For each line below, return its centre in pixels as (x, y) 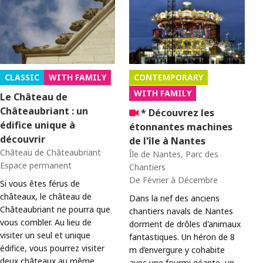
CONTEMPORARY (169, 77)
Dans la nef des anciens (175, 198)
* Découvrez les (177, 112)
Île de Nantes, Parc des (174, 154)
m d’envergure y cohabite (177, 249)
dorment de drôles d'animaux (185, 224)
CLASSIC (22, 77)
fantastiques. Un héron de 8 (182, 237)
